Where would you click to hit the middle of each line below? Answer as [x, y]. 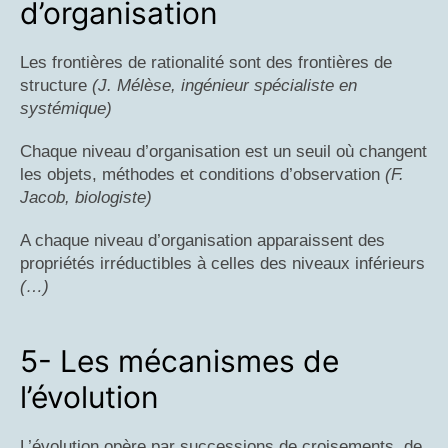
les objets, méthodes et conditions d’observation [202, 175]
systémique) [66, 109]
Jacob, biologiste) [86, 198]
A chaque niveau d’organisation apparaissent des [202, 241]
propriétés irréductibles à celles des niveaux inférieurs [222, 264]
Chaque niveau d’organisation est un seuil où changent [223, 152]
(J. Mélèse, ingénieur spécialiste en [224, 86]
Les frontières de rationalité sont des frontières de [206, 63]
